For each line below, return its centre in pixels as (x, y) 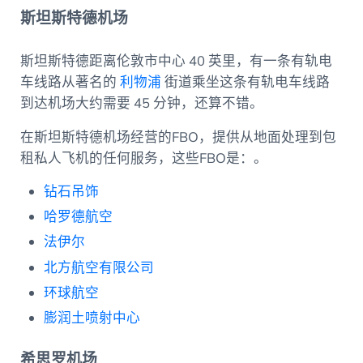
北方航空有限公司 (99, 267)
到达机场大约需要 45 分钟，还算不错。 (145, 103)
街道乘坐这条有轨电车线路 (245, 82)
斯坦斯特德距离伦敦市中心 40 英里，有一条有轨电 (176, 61)
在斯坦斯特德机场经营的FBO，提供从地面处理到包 (178, 137)
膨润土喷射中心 (92, 318)
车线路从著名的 (70, 82)
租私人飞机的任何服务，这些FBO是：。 (143, 158)
